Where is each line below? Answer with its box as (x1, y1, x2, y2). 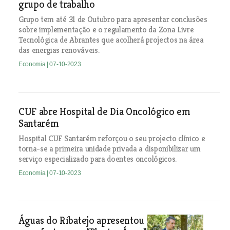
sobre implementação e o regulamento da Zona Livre (18, 24, 194, 35)
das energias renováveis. (18, 45, 100, 55)
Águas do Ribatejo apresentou (18, 214, 145, 227)
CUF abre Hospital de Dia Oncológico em (18, 105, 190, 118)
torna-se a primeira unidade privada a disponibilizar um (18, 143, 201, 154)
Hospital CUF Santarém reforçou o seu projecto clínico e (18, 133, 205, 144)
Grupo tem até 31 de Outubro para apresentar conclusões (18, 14, 207, 25)
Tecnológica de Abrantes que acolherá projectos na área (18, 34, 204, 45)
